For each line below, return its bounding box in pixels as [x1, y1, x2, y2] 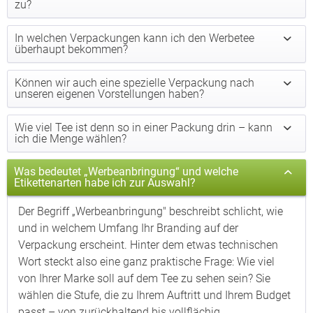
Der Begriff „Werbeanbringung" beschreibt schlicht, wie [18, 205, 283, 218]
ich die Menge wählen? [15, 132, 126, 145]
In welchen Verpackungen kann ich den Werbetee [15, 31, 254, 45]
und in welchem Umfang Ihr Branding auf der [18, 221, 238, 235]
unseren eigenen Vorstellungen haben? [15, 87, 204, 101]
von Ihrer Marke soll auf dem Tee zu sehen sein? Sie [18, 272, 270, 285]
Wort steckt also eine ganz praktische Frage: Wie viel [18, 255, 275, 268]
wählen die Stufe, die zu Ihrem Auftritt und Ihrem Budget [18, 289, 291, 302]
